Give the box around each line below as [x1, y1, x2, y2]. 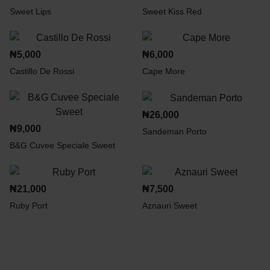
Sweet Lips [10, 6, 51, 16]
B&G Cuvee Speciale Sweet [10, 140, 115, 151]
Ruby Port [10, 201, 48, 211]
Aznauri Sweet [142, 201, 197, 211]
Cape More [142, 66, 185, 77]
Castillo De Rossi [10, 66, 74, 77]
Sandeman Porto [142, 127, 207, 137]
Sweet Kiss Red [142, 6, 202, 16]
